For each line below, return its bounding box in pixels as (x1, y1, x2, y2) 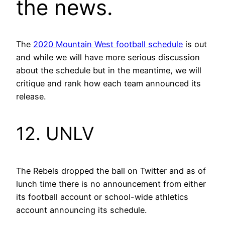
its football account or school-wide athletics (16, 191, 188, 202)
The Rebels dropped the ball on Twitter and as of (16, 165, 206, 176)
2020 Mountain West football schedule (33, 39, 183, 49)
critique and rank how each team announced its (16, 78, 201, 88)
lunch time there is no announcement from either (16, 178, 206, 189)
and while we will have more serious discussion (16, 52, 200, 62)
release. (16, 91, 46, 101)
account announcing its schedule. (16, 204, 147, 215)
